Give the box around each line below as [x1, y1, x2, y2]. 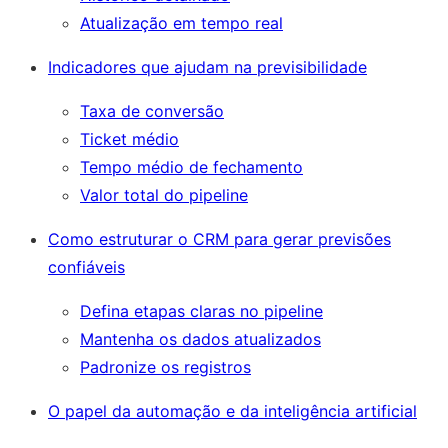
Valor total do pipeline [80, 185, 248, 206]
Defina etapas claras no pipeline [80, 301, 323, 322]
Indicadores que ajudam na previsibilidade [48, 57, 367, 78]
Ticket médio [80, 129, 179, 150]
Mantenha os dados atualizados [80, 329, 321, 350]
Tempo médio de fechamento [80, 157, 303, 178]
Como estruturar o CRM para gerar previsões [48, 229, 391, 250]
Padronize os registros [80, 357, 251, 378]
